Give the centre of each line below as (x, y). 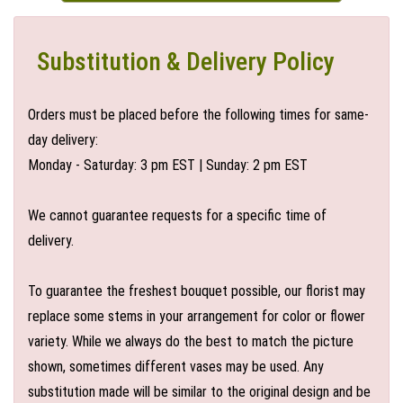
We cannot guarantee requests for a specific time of (177, 215)
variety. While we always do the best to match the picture (191, 341)
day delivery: (63, 140)
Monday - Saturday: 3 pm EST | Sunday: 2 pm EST (168, 165)
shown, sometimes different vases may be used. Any (176, 367)
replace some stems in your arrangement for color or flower (197, 316)
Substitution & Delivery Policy (186, 62)
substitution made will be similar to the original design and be (199, 392)
